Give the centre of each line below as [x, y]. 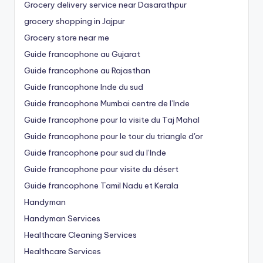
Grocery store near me [67, 37]
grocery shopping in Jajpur [75, 21]
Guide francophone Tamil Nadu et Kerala [101, 185]
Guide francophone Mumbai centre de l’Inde [107, 103]
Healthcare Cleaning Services [80, 235]
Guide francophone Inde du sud [84, 87]
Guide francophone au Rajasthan [87, 70]
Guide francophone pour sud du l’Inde [95, 152]
